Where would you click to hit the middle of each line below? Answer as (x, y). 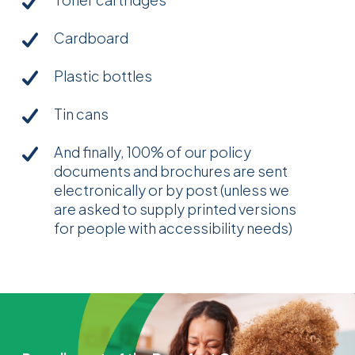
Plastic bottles (103, 76)
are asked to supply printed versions (175, 209)
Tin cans (81, 114)
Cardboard (91, 38)
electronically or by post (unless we (172, 190)
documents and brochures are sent (171, 171)
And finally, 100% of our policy (153, 152)
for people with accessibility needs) (173, 228)
